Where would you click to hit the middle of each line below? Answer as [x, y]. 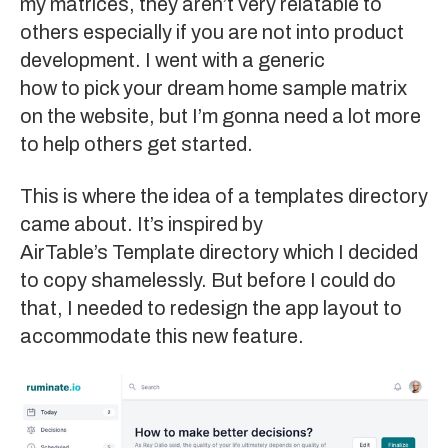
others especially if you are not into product [212, 32]
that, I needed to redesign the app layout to [211, 308]
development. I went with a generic [172, 60]
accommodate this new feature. [162, 336]
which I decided [348, 252]
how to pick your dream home [149, 88]
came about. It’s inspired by [141, 224]
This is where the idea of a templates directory [224, 196]
